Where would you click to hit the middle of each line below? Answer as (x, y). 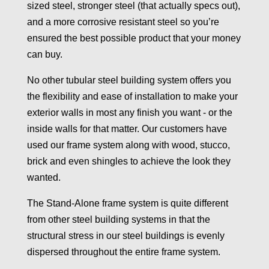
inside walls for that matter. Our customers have (127, 129)
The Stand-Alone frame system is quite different (127, 204)
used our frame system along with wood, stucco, (128, 145)
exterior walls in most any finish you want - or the (129, 113)
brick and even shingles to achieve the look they (128, 162)
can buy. (44, 55)
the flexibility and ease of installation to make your (132, 97)
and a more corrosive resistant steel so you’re (123, 22)
